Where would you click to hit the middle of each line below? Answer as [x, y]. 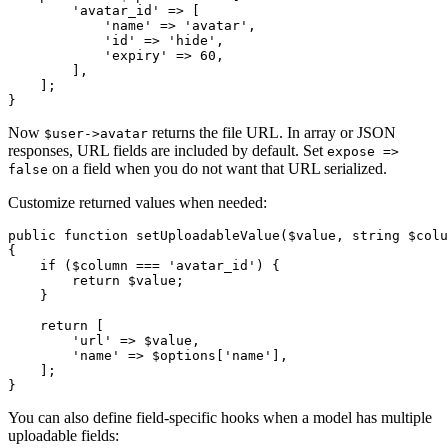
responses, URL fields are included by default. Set [167, 151]
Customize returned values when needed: [137, 203]
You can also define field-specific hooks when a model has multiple [220, 418]
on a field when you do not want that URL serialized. [217, 169]
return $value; [96, 281]
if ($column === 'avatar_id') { [144, 266]
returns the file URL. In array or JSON [272, 133]
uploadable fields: [63, 436]
